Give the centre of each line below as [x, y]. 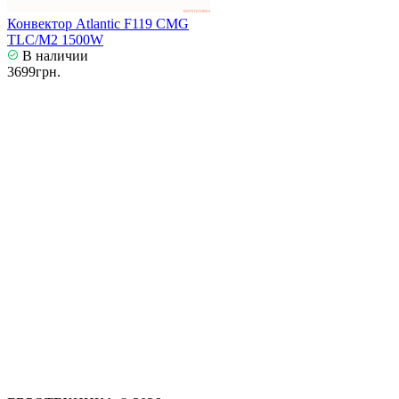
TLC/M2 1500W [55, 40]
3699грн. [34, 72]
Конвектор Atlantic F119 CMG [98, 24]
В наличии [53, 56]
